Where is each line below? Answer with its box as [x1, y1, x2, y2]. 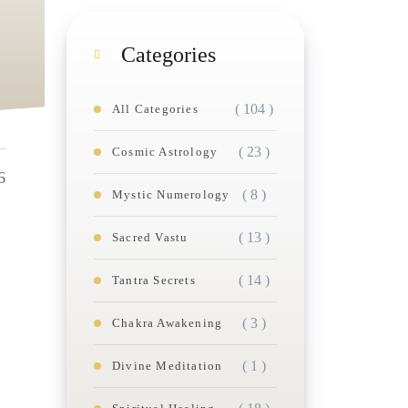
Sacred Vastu [112, 230, 189, 245]
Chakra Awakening [112, 316, 223, 331]
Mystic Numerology [112, 188, 230, 202]
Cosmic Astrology [112, 145, 219, 159]
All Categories [112, 102, 199, 117]
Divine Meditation [112, 359, 223, 373]
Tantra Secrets [112, 273, 196, 288]
